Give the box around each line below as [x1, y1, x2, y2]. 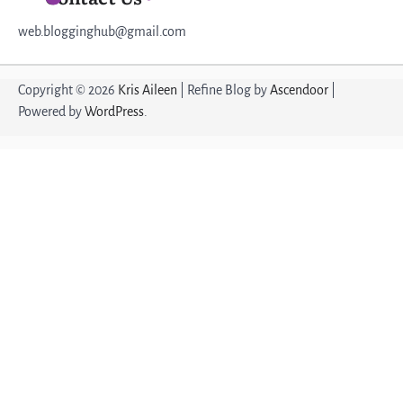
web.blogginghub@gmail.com [18, 24, 186, 40]
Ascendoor [270, 83, 328, 98]
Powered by [18, 104, 85, 120]
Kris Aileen [118, 83, 177, 98]
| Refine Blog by [177, 83, 270, 98]
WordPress [85, 104, 144, 120]
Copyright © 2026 [18, 83, 118, 98]
